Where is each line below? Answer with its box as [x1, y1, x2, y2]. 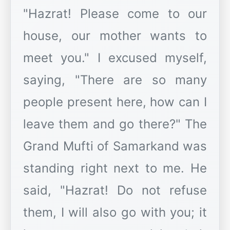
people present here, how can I [23, 94, 207, 110]
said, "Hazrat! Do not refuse [23, 183, 207, 198]
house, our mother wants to [23, 28, 207, 44]
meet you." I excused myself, [23, 50, 207, 66]
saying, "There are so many [23, 72, 207, 88]
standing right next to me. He [23, 161, 207, 176]
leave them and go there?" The [23, 117, 207, 132]
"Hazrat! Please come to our [23, 6, 207, 22]
